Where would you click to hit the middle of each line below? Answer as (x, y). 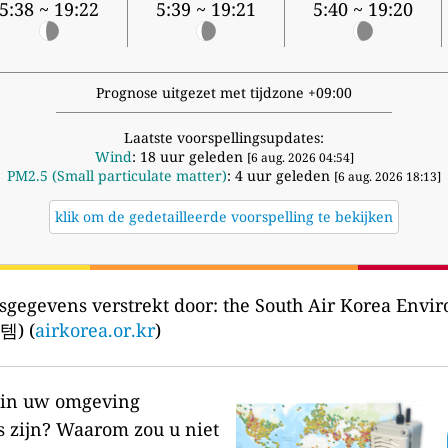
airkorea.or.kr (95, 330)
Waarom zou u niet (137, 429)
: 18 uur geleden (189, 157)
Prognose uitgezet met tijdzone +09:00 (224, 93)
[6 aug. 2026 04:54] (300, 158)
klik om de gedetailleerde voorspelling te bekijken (224, 217)
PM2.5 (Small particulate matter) (117, 176)
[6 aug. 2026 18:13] (387, 177)
